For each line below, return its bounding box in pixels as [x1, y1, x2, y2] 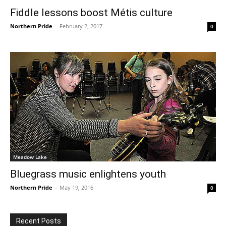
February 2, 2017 [60, 22, 102, 30]
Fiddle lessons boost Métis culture [10, 6, 173, 19]
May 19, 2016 [60, 184, 93, 192]
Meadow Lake [13, 153, 47, 161]
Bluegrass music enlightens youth [10, 168, 166, 181]
